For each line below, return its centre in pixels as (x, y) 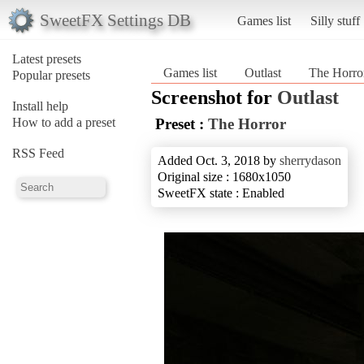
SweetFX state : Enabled (221, 193)
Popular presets (51, 75)
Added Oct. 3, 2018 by (219, 160)
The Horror (247, 123)
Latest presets (47, 58)
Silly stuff (335, 20)
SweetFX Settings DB (115, 19)
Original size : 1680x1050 (224, 176)
